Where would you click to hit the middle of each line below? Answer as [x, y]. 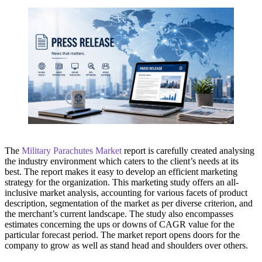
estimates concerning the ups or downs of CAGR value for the [120, 224]
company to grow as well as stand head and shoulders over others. [126, 245]
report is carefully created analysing [188, 150]
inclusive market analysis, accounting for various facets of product [126, 192]
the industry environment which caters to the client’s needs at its [122, 161]
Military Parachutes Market [72, 150]
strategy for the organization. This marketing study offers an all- [122, 182]
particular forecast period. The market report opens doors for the [122, 235]
